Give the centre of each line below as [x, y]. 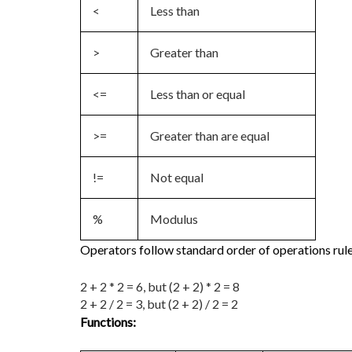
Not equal [177, 177]
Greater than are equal [210, 136]
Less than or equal [198, 94]
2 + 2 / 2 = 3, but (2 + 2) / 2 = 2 [159, 304]
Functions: [108, 322]
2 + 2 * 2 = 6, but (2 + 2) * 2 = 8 [160, 286]
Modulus [174, 219]
